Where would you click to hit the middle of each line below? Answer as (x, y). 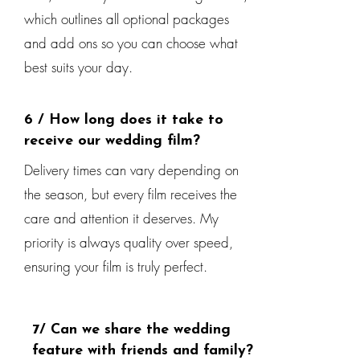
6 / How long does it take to (124, 120)
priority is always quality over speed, (129, 242)
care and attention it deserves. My (121, 218)
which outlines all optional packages (127, 19)
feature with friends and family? (143, 351)
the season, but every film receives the (131, 194)
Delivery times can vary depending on (131, 170)
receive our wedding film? (112, 141)
